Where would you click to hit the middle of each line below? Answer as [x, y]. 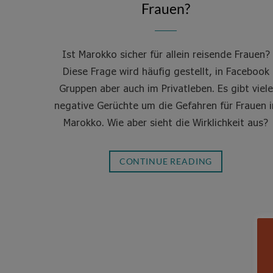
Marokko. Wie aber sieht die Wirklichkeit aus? [166, 122]
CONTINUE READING [166, 161]
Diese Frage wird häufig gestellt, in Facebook [166, 71]
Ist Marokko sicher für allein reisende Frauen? [166, 54]
